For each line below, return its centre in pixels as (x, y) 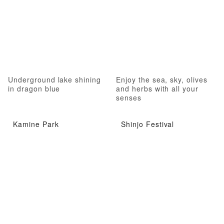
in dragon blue (34, 89)
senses (129, 98)
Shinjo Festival (148, 124)
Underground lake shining (55, 80)
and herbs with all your (157, 89)
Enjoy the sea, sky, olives (162, 80)
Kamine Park (36, 124)
